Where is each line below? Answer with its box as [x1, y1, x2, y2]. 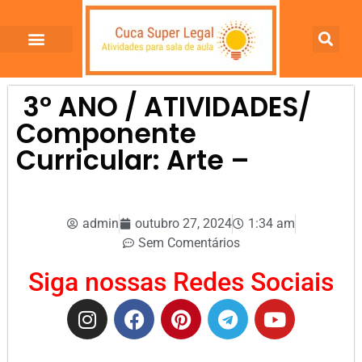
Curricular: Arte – [16, 141, 250, 179]
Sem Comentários [137, 235, 240, 250]
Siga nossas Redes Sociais [28, 267, 334, 297]
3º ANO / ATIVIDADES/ [16, 88, 311, 126]
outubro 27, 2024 [134, 216, 232, 231]
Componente [16, 115, 196, 153]
